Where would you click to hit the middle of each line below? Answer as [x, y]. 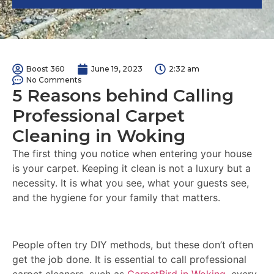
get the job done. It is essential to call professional [129, 259]
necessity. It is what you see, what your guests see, [131, 183]
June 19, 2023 [117, 69]
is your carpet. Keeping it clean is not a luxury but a [131, 168]
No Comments [54, 80]
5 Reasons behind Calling [123, 95]
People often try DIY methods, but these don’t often [133, 244]
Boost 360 [46, 69]
